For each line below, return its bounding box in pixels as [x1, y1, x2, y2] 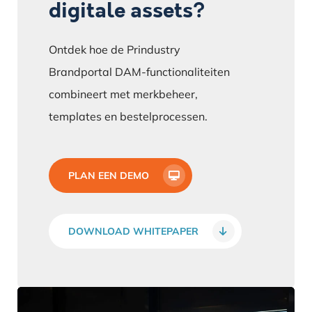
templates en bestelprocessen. [48, 109, 208, 123]
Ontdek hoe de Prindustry [48, 42, 180, 56]
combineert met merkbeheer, [48, 86, 198, 101]
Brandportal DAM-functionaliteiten [48, 64, 230, 79]
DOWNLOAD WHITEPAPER [68, 224, 198, 237]
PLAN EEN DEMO [68, 169, 149, 182]
